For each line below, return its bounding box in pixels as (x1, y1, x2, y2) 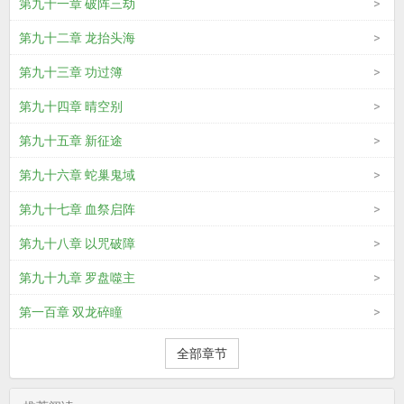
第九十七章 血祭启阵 (19, 202, 135, 216)
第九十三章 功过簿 (19, 65, 123, 79)
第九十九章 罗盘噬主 (19, 271, 135, 285)
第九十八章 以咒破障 (19, 236, 135, 251)
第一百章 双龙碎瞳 (19, 305, 123, 319)
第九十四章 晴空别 (19, 99, 123, 114)
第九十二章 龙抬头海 (19, 31, 135, 45)
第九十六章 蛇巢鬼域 (19, 168, 135, 182)
